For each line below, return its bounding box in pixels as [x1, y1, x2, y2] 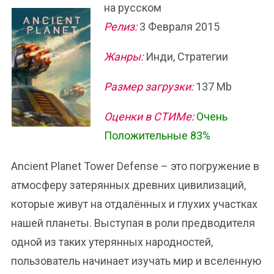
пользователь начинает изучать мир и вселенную [11, 254, 261, 267]
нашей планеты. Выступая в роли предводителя [11, 217, 255, 229]
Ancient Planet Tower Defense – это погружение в [11, 160, 259, 172]
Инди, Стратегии [143, 50, 228, 63]
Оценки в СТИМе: [104, 110, 194, 123]
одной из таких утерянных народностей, [11, 235, 213, 248]
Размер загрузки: [104, 80, 193, 93]
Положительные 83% [104, 129, 210, 142]
